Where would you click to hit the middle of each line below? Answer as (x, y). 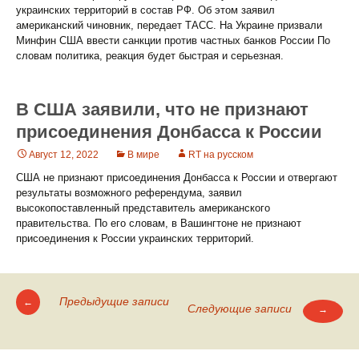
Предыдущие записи (113, 301)
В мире (143, 155)
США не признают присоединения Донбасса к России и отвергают (177, 177)
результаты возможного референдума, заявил (129, 193)
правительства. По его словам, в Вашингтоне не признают (159, 223)
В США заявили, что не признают (162, 109)
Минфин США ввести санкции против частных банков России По (173, 40)
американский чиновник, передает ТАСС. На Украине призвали (169, 25)
